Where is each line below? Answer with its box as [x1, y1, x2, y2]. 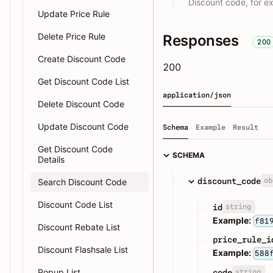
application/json [163, 91, 231, 100]
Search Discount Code [38, 177, 127, 187]
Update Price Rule [38, 9, 110, 19]
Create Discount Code [38, 54, 126, 64]
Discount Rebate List [38, 222, 120, 232]
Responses [163, 32, 239, 50]
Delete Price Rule [38, 31, 105, 41]
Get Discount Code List [38, 76, 129, 87]
